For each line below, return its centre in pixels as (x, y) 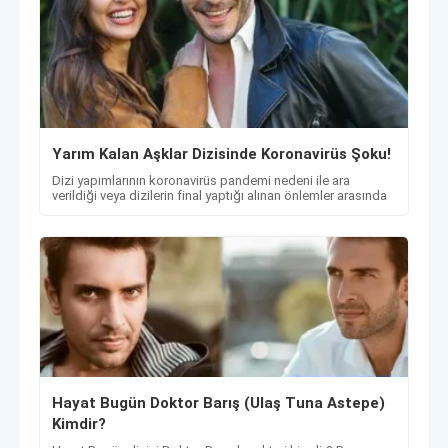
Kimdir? (79, 424)
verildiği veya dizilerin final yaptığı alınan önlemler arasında (220, 196)
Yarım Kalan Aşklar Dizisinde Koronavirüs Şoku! (222, 154)
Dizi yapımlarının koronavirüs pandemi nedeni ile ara (201, 181)
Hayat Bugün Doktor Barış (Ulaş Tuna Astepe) (219, 403)
